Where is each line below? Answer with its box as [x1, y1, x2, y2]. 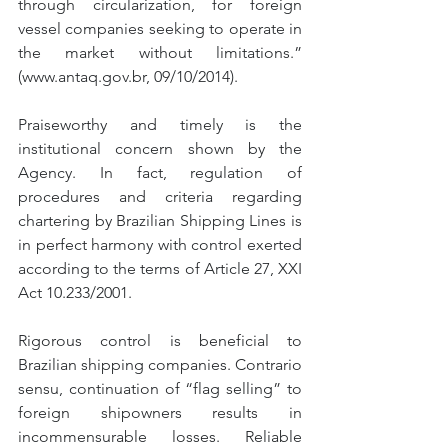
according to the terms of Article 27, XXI [18, 259, 302, 278]
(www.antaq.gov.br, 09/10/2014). [18, 67, 238, 86]
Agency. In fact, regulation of [18, 163, 302, 182]
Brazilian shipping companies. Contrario [18, 355, 302, 374]
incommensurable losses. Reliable [18, 427, 302, 446]
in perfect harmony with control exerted [18, 235, 302, 254]
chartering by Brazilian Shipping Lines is [18, 211, 302, 230]
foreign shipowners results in [18, 403, 302, 422]
